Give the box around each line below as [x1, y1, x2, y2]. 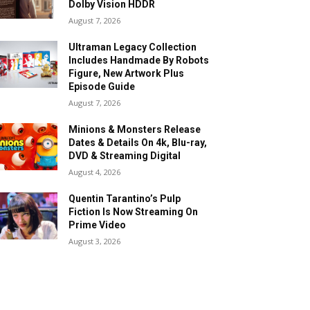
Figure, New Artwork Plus [69, 67, 185, 79]
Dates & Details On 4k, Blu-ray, [69, 136, 208, 148]
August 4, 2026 [69, 166, 121, 177]
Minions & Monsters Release [69, 123, 201, 135]
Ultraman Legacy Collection [69, 41, 197, 53]
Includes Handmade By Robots [69, 54, 210, 66]
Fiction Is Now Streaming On [69, 206, 199, 217]
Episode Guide [69, 80, 136, 92]
